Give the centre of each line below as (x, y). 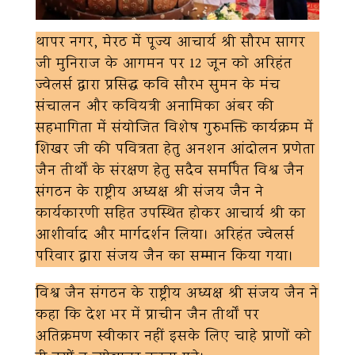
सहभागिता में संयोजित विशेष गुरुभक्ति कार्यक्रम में (175, 128)
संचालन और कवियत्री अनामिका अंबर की (155, 107)
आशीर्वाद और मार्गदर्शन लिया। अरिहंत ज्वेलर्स (165, 235)
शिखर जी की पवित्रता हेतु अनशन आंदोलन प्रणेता (176, 150)
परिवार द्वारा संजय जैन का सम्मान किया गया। (165, 257)
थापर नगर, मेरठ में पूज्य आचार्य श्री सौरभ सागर (170, 43)
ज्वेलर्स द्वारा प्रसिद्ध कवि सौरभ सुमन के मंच (158, 86)
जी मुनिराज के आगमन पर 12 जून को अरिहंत (164, 64)
